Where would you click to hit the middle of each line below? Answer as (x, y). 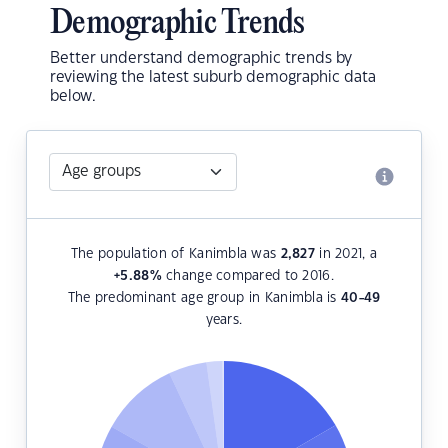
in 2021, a (346, 254)
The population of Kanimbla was (175, 254)
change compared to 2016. (247, 276)
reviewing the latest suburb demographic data (213, 78)
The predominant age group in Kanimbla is (204, 298)
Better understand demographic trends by (201, 59)
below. (73, 97)
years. (224, 320)
